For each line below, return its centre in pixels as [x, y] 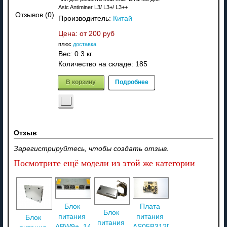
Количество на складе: [97, 64]
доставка [84, 44]
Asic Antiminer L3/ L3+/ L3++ [93, 7]
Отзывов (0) [35, 15]
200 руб [101, 34]
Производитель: [85, 19]
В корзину [81, 82]
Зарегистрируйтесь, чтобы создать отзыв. [91, 149]
